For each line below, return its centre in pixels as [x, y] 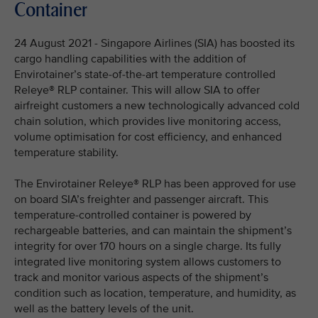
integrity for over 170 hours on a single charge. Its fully [148, 246]
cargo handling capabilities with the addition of [130, 59]
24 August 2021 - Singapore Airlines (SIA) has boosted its [154, 43]
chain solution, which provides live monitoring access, [148, 121]
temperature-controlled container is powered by [133, 215]
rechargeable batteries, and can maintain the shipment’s [153, 231]
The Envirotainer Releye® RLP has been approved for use [155, 184]
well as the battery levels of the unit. [104, 309]
